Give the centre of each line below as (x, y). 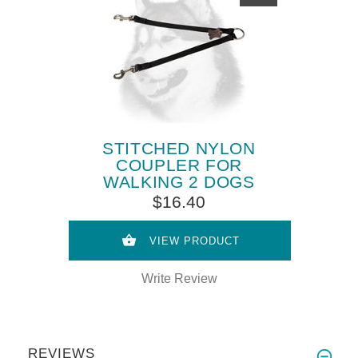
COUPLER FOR (179, 165)
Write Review (179, 278)
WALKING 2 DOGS (179, 181)
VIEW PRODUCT (195, 241)
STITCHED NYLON (179, 148)
